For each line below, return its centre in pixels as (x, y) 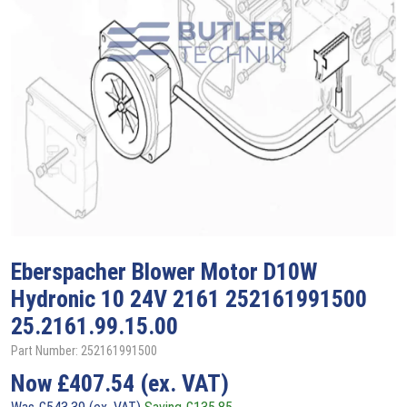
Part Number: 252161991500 (84, 350)
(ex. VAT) (184, 383)
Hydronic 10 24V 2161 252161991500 (189, 298)
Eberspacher (71, 271)
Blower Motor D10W (224, 271)
